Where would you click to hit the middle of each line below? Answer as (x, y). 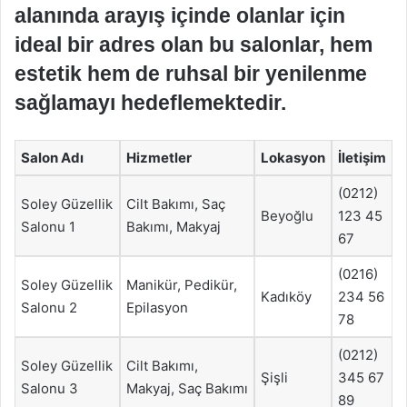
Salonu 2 (49, 308)
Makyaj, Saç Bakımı (187, 388)
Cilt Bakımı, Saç (176, 204)
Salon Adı (52, 158)
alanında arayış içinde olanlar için (180, 15)
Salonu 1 (48, 227)
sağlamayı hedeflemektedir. (150, 103)
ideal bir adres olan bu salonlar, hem (194, 45)
